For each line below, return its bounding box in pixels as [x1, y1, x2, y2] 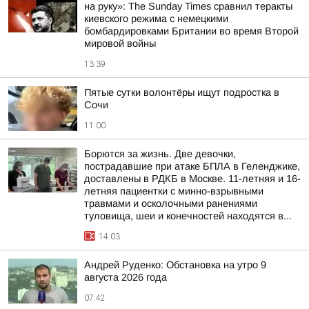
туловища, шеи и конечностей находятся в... [84, 210, 292, 221]
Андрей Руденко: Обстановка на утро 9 [84, 259, 266, 270]
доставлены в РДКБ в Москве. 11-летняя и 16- [84, 173, 301, 184]
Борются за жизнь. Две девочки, [84, 148, 236, 159]
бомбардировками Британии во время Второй [84, 26, 299, 37]
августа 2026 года [84, 272, 167, 283]
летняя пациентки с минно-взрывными [84, 186, 263, 197]
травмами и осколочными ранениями [84, 198, 257, 209]
